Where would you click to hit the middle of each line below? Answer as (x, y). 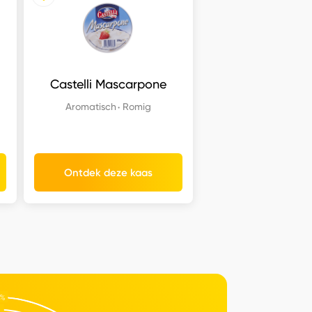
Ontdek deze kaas (108, 172)
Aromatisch (91, 107)
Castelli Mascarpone (108, 84)
